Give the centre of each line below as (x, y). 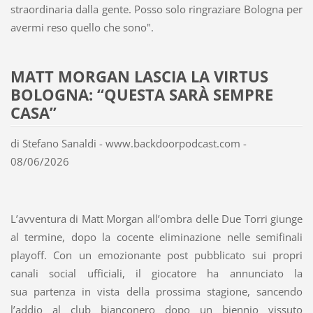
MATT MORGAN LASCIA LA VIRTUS (139, 77)
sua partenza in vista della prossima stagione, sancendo (156, 292)
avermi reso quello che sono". (82, 28)
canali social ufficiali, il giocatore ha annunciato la (156, 274)
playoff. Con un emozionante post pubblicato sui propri (156, 255)
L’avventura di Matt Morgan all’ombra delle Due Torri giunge (156, 219)
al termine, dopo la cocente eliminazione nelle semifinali (156, 237)
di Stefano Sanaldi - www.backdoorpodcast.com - (128, 144)
